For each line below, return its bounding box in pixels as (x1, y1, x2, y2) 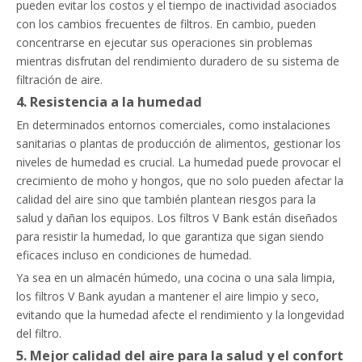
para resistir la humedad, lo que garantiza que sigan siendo (16, 229, 324, 244)
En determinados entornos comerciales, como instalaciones (16, 117, 330, 133)
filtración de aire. (16, 72, 103, 87)
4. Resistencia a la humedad (16, 93, 202, 111)
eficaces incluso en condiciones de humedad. (16, 247, 251, 263)
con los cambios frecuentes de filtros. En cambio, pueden (16, 16, 316, 32)
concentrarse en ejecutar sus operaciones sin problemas (16, 35, 313, 50)
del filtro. (16, 326, 61, 341)
